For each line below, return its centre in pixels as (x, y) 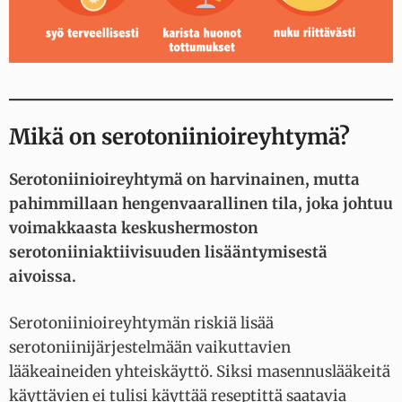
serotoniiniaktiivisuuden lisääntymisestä (168, 252)
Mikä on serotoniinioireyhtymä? (179, 136)
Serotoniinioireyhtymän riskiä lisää (141, 323)
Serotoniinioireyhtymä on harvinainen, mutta (184, 179)
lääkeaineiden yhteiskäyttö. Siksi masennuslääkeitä (200, 372)
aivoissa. (44, 276)
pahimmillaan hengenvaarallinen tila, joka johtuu (201, 203)
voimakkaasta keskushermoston (134, 227)
